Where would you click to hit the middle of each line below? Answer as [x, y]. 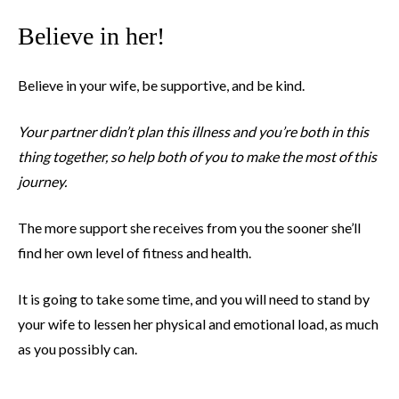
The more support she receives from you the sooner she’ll [189, 228]
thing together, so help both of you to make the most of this [197, 157]
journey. [42, 182]
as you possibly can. [77, 349]
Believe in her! [91, 37]
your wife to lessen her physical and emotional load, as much [198, 324]
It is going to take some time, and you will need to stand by [194, 299]
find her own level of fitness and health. [134, 253]
